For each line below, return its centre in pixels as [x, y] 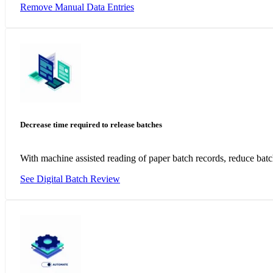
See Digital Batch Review [70, 179]
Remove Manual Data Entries [77, 7]
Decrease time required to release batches [91, 124]
